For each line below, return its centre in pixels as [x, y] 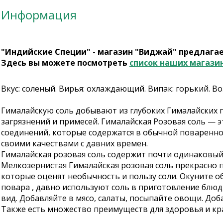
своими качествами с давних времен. [74, 143]
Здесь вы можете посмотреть [65, 63]
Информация [39, 15]
